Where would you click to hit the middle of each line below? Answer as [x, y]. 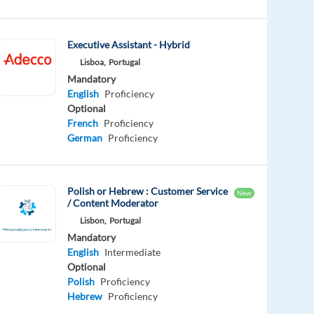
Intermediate [133, 252]
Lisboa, [93, 62]
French [83, 123]
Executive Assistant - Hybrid [129, 44]
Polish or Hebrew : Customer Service [148, 191]
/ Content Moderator [113, 203]
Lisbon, [94, 220]
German [85, 137]
